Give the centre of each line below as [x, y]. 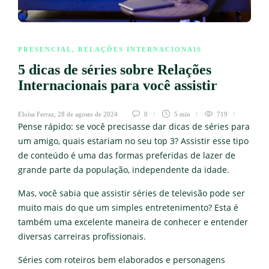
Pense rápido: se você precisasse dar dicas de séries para [134, 126]
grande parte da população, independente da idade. [124, 170]
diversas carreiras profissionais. [82, 236]
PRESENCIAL [45, 49]
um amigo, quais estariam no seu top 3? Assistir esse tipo [133, 141]
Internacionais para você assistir [119, 85]
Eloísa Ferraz [36, 114]
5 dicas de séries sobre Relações [115, 69]
